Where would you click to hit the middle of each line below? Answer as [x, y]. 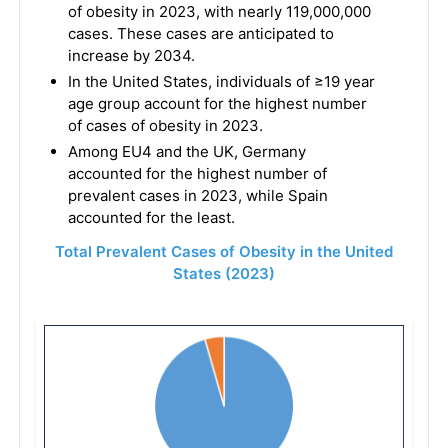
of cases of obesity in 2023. [165, 125]
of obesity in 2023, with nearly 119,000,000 [219, 11]
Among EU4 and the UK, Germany [186, 151]
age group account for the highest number [217, 103]
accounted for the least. [151, 217]
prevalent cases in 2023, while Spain [197, 195]
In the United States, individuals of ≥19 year [221, 81]
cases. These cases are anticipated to [200, 33]
